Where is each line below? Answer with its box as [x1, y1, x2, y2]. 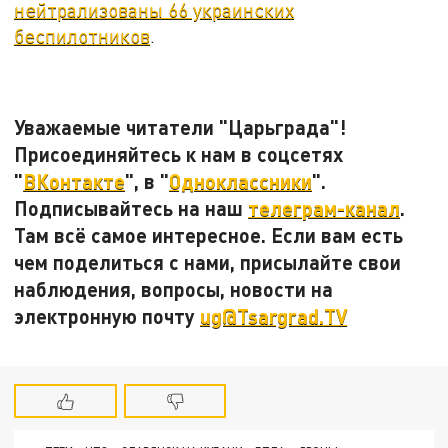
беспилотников [14, 23, 151, 47]
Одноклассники [169, 168, 313, 193]
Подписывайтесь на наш [14, 195, 249, 220]
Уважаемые [14, 114, 122, 139]
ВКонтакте [23, 168, 126, 193]
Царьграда [228, 114, 331, 139]
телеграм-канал [248, 195, 401, 220]
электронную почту [14, 303, 201, 328]
